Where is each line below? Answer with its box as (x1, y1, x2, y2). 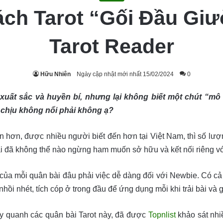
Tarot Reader (49, 34, 174, 58)
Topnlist (148, 210, 176, 219)
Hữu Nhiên (40, 70, 71, 78)
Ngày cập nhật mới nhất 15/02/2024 (76, 70, 174, 78)
